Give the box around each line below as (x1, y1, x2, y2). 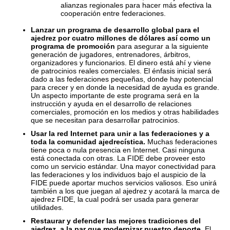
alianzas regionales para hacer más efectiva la (61, 1, 212, 9)
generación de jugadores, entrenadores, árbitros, (31, 50, 190, 59)
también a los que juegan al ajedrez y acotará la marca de (31, 187, 220, 195)
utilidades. (31, 203, 64, 212)
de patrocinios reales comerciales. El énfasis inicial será (31, 67, 212, 75)
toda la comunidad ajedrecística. (31, 138, 145, 146)
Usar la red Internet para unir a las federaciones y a (31, 129, 209, 138)
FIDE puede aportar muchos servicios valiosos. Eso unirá (31, 179, 217, 187)
